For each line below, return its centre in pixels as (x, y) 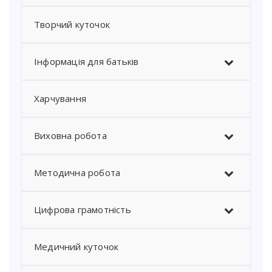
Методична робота (77, 173)
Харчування (60, 99)
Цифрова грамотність (83, 210)
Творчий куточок (72, 25)
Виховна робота (70, 136)
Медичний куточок (76, 247)
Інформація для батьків (87, 62)
